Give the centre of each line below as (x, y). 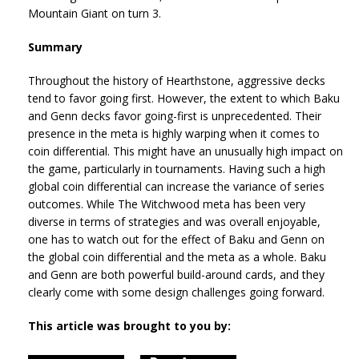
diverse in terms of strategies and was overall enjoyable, (174, 222)
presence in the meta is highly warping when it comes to (174, 134)
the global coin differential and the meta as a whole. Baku (177, 257)
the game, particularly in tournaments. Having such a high (177, 169)
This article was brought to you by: (129, 326)
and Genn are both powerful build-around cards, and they (176, 275)
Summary (55, 47)
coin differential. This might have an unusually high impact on (186, 151)
